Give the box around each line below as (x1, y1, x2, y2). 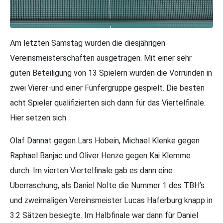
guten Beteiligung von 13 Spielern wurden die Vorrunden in (10, 68, 212, 78)
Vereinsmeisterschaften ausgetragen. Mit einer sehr (10, 53, 192, 63)
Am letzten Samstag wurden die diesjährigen (10, 38, 165, 48)
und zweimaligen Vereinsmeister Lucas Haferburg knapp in (10, 196, 213, 205)
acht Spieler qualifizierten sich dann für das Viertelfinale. (10, 98, 206, 108)
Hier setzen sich (10, 113, 66, 122)
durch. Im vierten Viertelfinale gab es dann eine (10, 166, 173, 175)
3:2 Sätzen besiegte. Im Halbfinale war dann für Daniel (10, 211, 198, 220)
